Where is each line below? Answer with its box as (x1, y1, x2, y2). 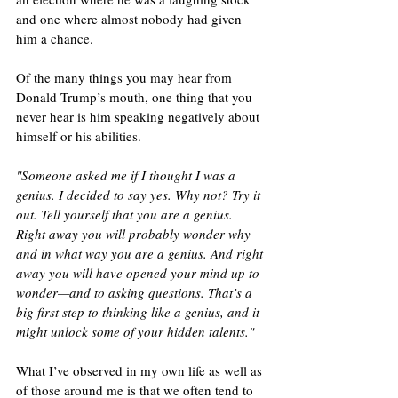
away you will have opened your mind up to (16, 263, 263, 282)
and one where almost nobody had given (16, 9, 245, 28)
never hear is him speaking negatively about (16, 107, 263, 125)
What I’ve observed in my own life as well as (16, 361, 266, 379)
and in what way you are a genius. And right (16, 243, 267, 262)
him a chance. (16, 28, 93, 47)
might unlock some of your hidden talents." (16, 322, 254, 340)
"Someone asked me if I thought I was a (16, 165, 239, 184)
